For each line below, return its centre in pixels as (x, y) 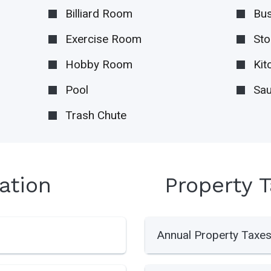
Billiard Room (99, 14)
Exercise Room (103, 39)
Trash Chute (96, 116)
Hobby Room (99, 65)
